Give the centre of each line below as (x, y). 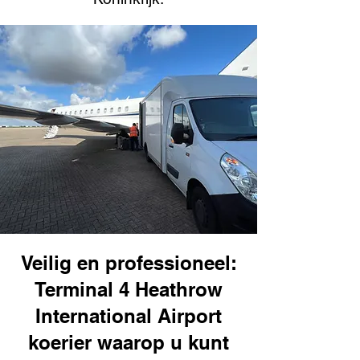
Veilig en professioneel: (129, 263)
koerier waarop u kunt (129, 342)
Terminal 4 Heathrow (129, 289)
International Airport (129, 316)
